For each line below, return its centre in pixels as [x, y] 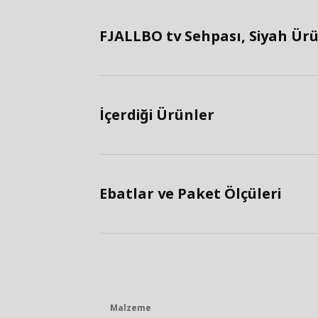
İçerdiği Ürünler [157, 115]
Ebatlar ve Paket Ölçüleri [190, 194]
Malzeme [131, 308]
